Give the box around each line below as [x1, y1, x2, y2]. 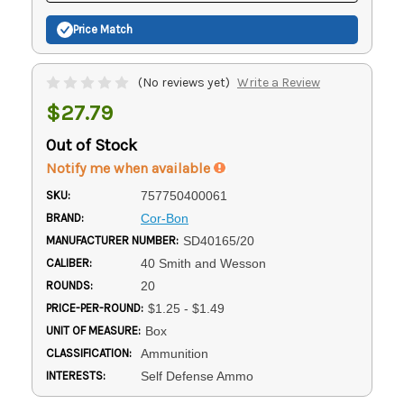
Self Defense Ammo [140, 368, 253, 383]
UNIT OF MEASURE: [46, 323, 141, 337]
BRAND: [46, 210, 84, 225]
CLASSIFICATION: [46, 345, 132, 360]
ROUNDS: [46, 278, 93, 292]
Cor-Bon [140, 210, 188, 225]
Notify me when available [46, 159, 214, 177]
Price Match [73, 23, 133, 37]
